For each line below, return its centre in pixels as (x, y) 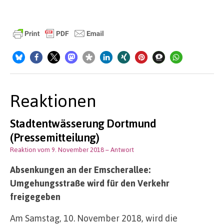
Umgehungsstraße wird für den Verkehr (90, 183)
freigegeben (35, 196)
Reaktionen (53, 100)
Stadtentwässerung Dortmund (83, 123)
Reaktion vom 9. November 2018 (57, 149)
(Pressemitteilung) (54, 137)
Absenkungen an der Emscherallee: (80, 169)
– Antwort (120, 149)
